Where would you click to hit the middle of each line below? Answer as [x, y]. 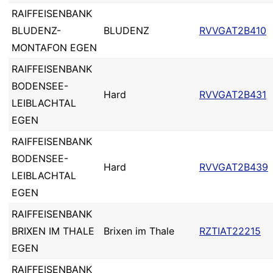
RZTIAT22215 [230, 231]
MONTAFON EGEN [54, 48]
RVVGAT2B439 [234, 167]
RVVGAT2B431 [233, 94]
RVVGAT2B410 [233, 30]
